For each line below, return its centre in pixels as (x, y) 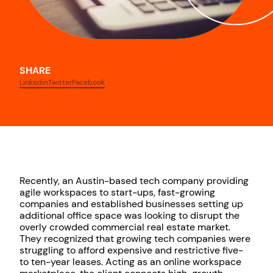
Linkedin (34, 83)
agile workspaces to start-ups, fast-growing (117, 193)
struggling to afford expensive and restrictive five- (131, 250)
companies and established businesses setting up (131, 204)
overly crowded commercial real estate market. (125, 227)
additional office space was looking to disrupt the (129, 216)
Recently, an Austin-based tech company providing (134, 181)
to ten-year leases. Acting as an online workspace (130, 262)
